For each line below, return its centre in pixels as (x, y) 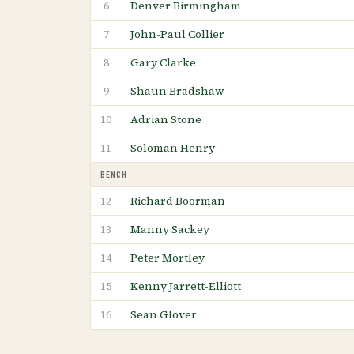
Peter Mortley (168, 257)
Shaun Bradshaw (177, 90)
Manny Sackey (170, 229)
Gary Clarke (163, 62)
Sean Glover (164, 314)
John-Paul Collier (177, 34)
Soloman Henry (173, 147)
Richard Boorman (178, 200)
